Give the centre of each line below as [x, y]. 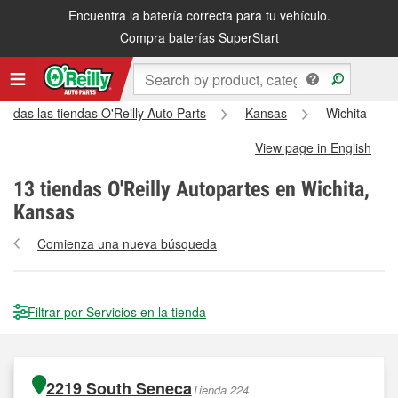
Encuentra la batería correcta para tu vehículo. [199, 15]
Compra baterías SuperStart [199, 37]
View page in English [313, 147]
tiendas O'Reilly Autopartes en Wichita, [202, 189]
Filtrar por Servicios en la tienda [117, 312]
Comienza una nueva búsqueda [127, 243]
